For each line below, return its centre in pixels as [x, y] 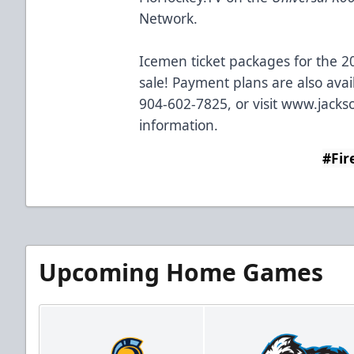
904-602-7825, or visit [211, 103]
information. [179, 124]
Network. [169, 18]
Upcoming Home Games [181, 272]
